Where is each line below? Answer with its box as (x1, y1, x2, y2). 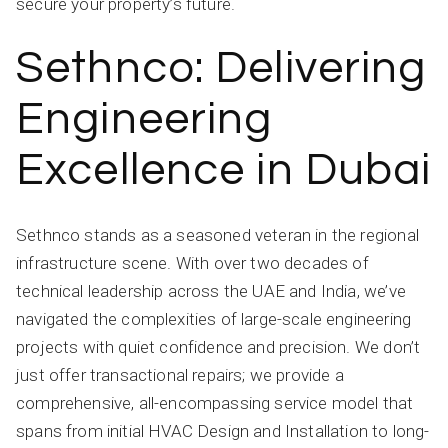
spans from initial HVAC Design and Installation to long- (16, 420, 430, 441)
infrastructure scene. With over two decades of (16, 252, 369, 273)
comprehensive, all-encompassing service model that (16, 392, 414, 413)
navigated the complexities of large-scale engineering (16, 308, 412, 329)
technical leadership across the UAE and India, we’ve (16, 280, 406, 301)
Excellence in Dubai (16, 146, 432, 193)
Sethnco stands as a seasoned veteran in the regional (16, 224, 419, 245)
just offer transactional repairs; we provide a (16, 364, 344, 385)
